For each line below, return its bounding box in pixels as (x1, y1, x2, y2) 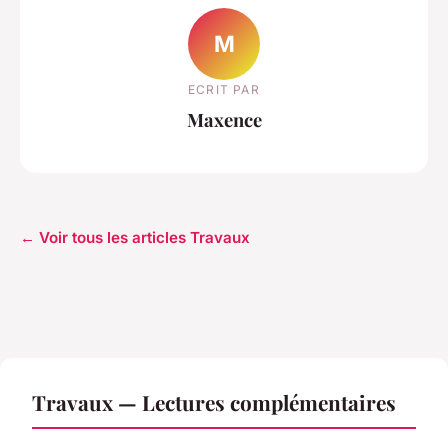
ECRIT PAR (188, 81, 260, 97)
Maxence (186, 106, 262, 132)
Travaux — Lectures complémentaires (32, 388, 396, 417)
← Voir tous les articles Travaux (20, 228, 250, 248)
